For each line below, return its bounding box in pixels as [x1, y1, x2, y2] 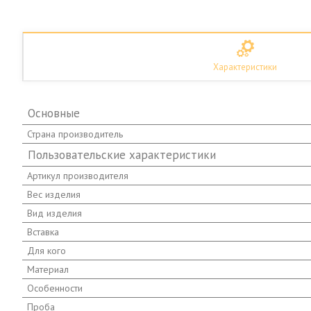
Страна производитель [27, 127, 123, 140]
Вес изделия [27, 187, 81, 201]
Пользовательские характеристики [28, 146, 216, 162]
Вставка [27, 225, 59, 238]
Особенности [27, 281, 83, 294]
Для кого [27, 244, 66, 257]
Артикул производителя [27, 169, 128, 182]
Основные [28, 105, 80, 121]
